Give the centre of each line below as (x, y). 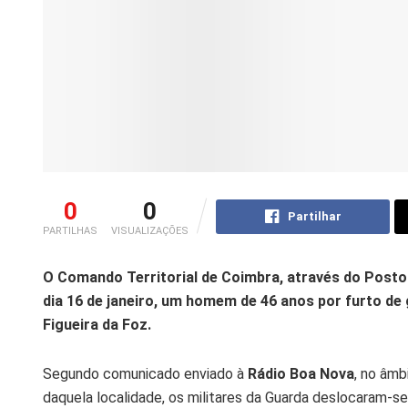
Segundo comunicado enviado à (145, 373)
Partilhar (314, 216)
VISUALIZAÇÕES (150, 230)
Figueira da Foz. (97, 324)
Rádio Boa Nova (301, 373)
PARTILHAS (70, 230)
